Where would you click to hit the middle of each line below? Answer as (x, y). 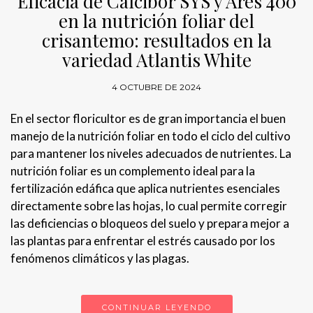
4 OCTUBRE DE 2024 (156, 87)
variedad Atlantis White (156, 60)
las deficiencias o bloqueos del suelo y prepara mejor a (150, 224)
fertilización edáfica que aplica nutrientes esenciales (145, 189)
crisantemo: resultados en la (156, 41)
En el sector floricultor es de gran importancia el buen (148, 119)
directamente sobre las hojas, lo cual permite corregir (149, 206)
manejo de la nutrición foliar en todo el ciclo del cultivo (151, 136)
